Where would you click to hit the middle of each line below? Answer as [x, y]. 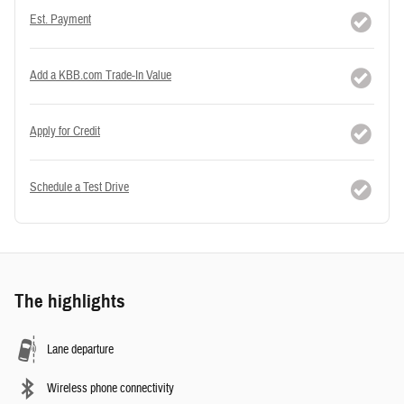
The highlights [70, 301]
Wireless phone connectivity [110, 388]
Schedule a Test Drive [79, 187]
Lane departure [80, 349]
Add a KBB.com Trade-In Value [101, 75]
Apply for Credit [65, 131]
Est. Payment [60, 19]
